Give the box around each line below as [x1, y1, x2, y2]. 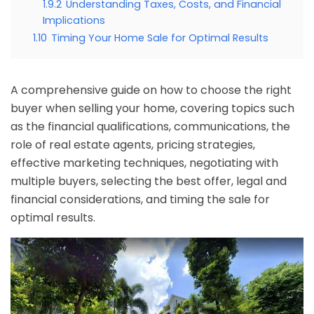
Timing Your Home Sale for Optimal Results [51, 31, 268, 45]
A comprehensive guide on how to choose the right [11, 82, 292, 98]
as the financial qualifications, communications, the [11, 118, 290, 135]
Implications [43, 13, 105, 27]
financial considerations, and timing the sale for [11, 191, 270, 207]
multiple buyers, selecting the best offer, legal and [11, 173, 287, 189]
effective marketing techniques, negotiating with [11, 155, 278, 171]
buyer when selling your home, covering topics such [11, 100, 294, 116]
